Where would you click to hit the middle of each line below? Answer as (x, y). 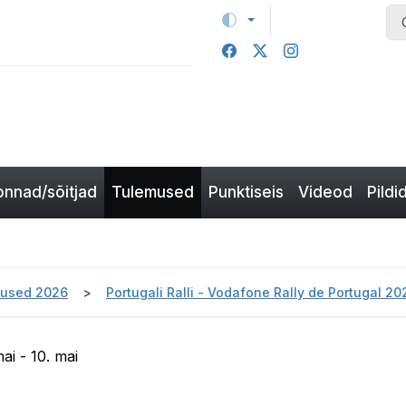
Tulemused (153, 192)
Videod (325, 192)
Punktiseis (246, 192)
